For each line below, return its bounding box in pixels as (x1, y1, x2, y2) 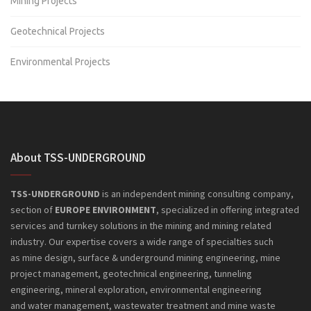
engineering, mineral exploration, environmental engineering (10, 283, 262, 296)
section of (10, 203, 55, 216)
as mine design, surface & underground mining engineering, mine (10, 251, 280, 264)
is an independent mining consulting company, (102, 187, 294, 200)
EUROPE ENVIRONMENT (55, 203, 156, 216)
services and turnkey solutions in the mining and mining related (10, 219, 271, 232)
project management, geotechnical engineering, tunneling (10, 267, 252, 280)
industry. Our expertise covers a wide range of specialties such (10, 235, 274, 248)
